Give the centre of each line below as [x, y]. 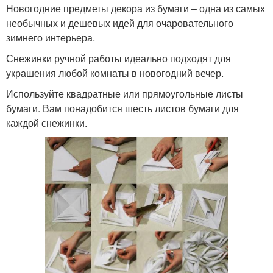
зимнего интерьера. [51, 38]
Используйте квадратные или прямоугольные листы [125, 94]
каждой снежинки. [47, 123]
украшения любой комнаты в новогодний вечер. [115, 73]
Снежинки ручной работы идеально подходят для [119, 58]
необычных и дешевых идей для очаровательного [120, 23]
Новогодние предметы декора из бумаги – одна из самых [136, 9]
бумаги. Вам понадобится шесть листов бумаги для [122, 108]
